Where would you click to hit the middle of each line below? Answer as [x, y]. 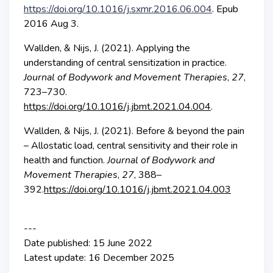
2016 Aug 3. [51, 23]
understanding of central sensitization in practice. [125, 62]
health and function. [66, 160]
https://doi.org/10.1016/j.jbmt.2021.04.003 [137, 189]
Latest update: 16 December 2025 [99, 257]
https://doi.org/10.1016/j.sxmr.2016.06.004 [118, 9]
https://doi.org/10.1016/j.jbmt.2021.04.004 [117, 106]
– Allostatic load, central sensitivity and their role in [131, 145]
